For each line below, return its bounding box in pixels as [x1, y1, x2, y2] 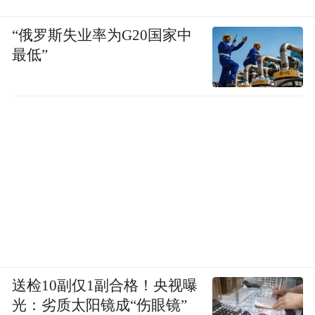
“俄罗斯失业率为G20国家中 [12, 27, 193, 43]
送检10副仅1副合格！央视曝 [12, 278, 198, 294]
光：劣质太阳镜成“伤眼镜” [12, 297, 188, 314]
